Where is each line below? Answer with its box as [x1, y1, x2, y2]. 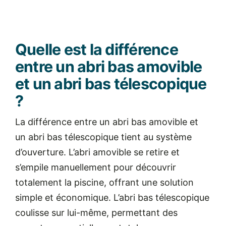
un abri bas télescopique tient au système [15, 131, 192, 142]
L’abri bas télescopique [113, 192, 209, 203]
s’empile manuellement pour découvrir [15, 161, 176, 173]
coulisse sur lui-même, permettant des [15, 207, 178, 218]
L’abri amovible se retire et [68, 146, 180, 157]
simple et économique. [15, 192, 114, 203]
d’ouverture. [15, 146, 69, 157]
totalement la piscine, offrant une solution [15, 177, 194, 188]
